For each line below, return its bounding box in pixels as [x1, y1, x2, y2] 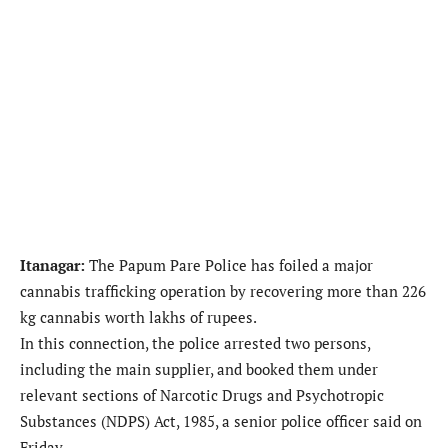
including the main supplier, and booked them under [20, 359, 378, 380]
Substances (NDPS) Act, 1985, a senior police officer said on [20, 411, 422, 432]
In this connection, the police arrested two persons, [20, 333, 370, 354]
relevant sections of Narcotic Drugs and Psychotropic [20, 385, 384, 406]
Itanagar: [20, 255, 85, 276]
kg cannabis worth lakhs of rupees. [20, 307, 257, 328]
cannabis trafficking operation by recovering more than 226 [20, 281, 426, 302]
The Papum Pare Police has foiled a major [85, 255, 373, 276]
